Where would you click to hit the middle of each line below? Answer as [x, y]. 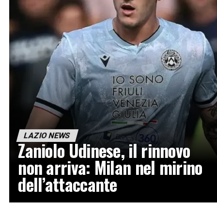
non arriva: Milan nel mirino [110, 167]
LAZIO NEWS [47, 135]
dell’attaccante [68, 184]
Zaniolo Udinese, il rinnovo [104, 150]
